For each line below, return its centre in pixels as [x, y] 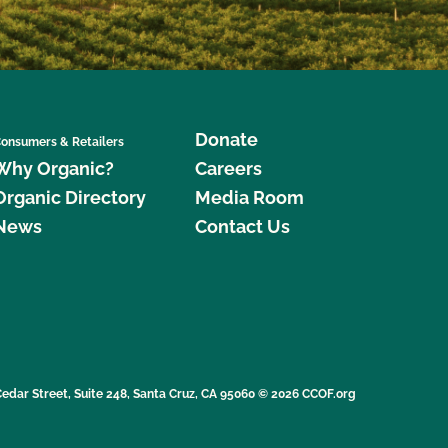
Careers [228, 168]
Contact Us [242, 226]
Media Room [249, 197]
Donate [226, 139]
